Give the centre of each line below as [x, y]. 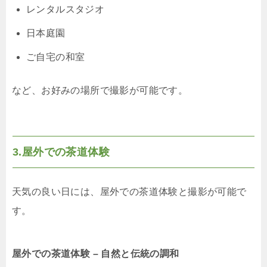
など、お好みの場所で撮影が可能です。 [100, 91]
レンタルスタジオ [66, 10]
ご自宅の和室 [56, 57]
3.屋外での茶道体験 [63, 152]
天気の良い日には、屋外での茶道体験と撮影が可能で [129, 192]
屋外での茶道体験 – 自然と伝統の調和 [96, 254]
